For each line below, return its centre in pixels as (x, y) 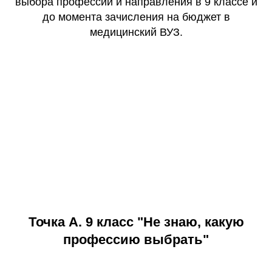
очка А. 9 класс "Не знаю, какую (140, 222)
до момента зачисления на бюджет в (136, 17)
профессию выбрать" (136, 240)
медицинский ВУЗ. (136, 32)
